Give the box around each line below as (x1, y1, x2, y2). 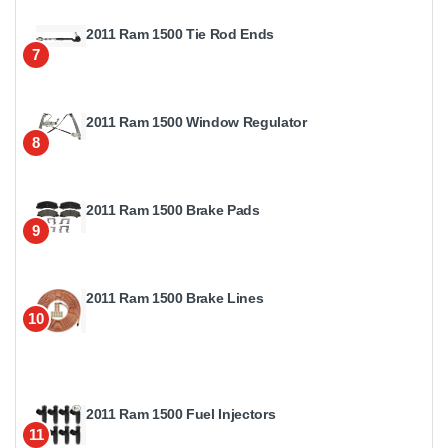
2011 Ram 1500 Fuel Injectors (86, 405, 276, 422)
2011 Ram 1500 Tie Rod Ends (86, 25, 274, 42)
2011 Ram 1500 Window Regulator (86, 113, 307, 130)
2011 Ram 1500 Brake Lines (86, 289, 264, 306)
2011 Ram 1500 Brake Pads (86, 201, 260, 218)
